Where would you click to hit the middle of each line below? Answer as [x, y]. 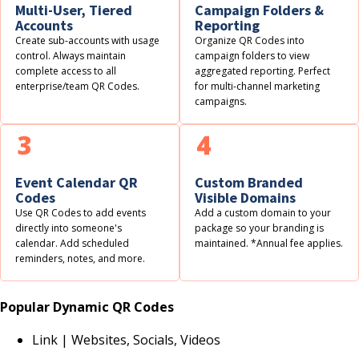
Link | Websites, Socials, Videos [126, 340]
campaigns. [221, 101]
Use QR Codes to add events [81, 213]
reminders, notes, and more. [82, 259]
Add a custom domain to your [263, 213]
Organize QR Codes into [250, 40]
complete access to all [66, 71]
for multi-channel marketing [258, 86]
